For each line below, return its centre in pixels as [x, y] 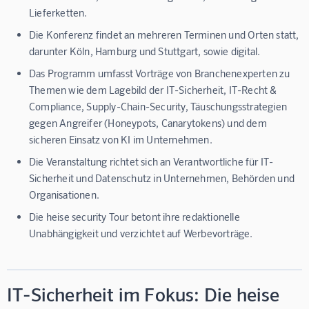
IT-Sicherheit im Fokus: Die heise [143, 294]
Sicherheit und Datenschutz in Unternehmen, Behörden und [162, 178]
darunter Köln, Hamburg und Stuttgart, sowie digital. [145, 51]
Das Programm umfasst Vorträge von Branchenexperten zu [160, 73]
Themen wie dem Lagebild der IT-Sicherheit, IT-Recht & [153, 90]
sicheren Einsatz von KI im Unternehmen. [121, 140]
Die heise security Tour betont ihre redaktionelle [134, 217]
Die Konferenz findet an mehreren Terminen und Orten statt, [164, 35]
